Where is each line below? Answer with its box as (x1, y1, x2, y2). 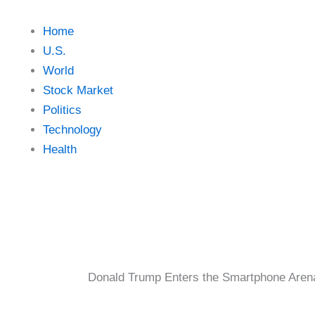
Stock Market (43, 84, 113, 98)
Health (43, 143, 77, 157)
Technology (43, 123, 102, 137)
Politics (43, 103, 82, 117)
